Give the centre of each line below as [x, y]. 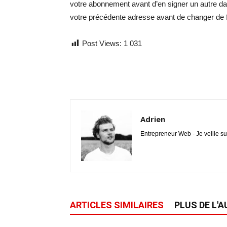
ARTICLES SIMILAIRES [117, 205]
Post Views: [102, 43]
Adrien [153, 119]
